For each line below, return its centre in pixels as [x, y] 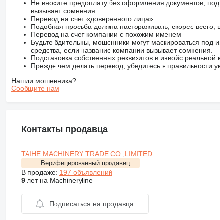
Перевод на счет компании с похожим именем [106, 34]
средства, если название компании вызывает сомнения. [122, 50]
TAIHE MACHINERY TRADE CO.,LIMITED [86, 153]
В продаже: [40, 172]
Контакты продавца [64, 129]
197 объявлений [86, 172]
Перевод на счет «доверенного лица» [92, 18]
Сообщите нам [35, 88]
